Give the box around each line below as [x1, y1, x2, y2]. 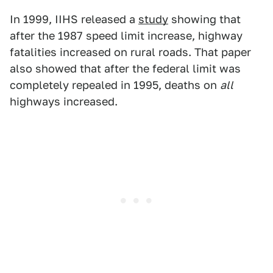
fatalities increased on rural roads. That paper [10, 46, 251, 58]
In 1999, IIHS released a [10, 13, 138, 26]
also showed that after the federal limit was [10, 62, 241, 75]
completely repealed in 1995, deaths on [10, 79, 220, 91]
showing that [168, 13, 241, 26]
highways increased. [10, 95, 118, 108]
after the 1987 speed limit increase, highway [10, 29, 243, 42]
